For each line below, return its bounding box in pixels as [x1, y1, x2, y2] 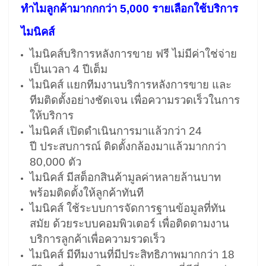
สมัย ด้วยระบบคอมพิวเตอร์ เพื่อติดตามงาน [30, 217, 229, 230]
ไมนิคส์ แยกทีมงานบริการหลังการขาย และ [30, 78, 232, 91]
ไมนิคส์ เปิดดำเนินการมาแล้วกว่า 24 [30, 124, 202, 137]
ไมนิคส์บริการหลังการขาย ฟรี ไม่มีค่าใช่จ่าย [30, 47, 237, 60]
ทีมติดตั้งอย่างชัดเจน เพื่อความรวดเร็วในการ [30, 93, 240, 106]
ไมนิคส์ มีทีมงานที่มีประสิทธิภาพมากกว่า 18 [30, 248, 235, 261]
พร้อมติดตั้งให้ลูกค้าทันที [30, 186, 144, 199]
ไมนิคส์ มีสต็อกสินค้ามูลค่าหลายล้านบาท [30, 170, 221, 183]
